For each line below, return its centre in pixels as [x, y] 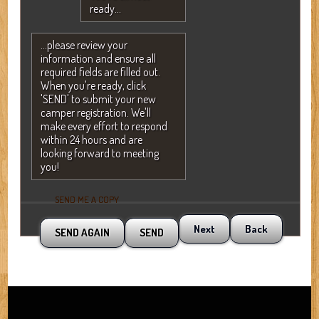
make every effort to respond [104, 126]
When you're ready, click [93, 86]
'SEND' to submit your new [98, 99]
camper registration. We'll [95, 113]
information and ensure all [98, 59]
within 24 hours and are [91, 140]
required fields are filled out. [100, 72]
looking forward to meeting [99, 153]
